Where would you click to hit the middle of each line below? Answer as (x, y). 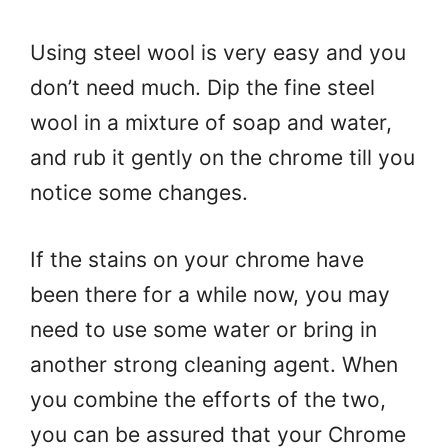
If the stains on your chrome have (197, 259)
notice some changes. (139, 193)
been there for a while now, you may (210, 294)
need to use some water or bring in (203, 329)
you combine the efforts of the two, (208, 399)
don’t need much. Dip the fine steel (202, 88)
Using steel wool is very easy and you (218, 53)
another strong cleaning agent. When (214, 364)
